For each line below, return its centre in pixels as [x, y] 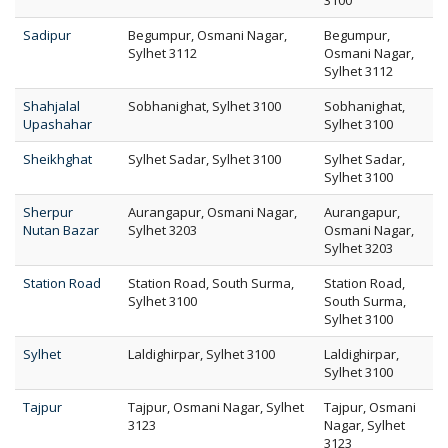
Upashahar [57, 124]
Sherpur [48, 212]
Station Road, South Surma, [211, 283]
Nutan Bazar [61, 230]
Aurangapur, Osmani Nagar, [212, 212]
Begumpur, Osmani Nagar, [207, 35]
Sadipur [47, 35]
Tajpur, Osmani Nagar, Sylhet [216, 407]
